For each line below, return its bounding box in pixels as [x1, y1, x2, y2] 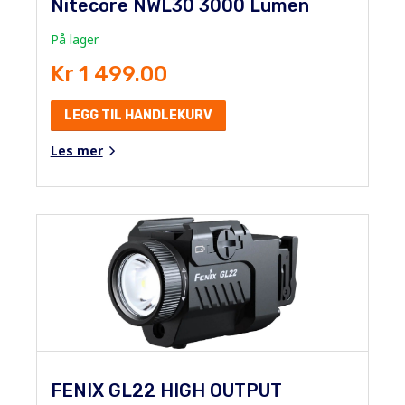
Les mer [50, 141, 103, 159]
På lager [50, 30, 99, 48]
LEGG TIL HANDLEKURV [63, 107, 212, 123]
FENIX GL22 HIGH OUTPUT [50, 379, 282, 401]
